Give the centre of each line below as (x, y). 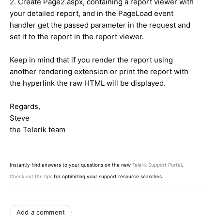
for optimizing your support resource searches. (108, 176)
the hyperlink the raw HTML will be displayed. (88, 83)
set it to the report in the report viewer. (77, 36)
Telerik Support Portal (157, 164)
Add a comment (41, 212)
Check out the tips (31, 176)
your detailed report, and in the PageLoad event (92, 13)
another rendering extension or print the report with (99, 71)
